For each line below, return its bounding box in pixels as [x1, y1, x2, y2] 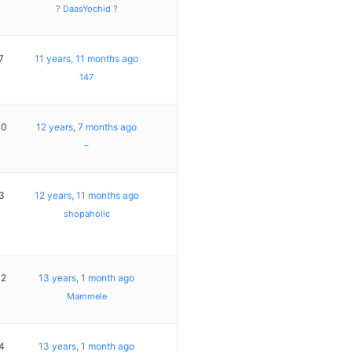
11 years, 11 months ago [35, 52, 139, 64]
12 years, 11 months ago [34, 189, 139, 201]
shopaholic [63, 207, 110, 219]
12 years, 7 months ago [36, 120, 137, 133]
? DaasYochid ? [55, 2, 118, 14]
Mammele [66, 290, 107, 302]
